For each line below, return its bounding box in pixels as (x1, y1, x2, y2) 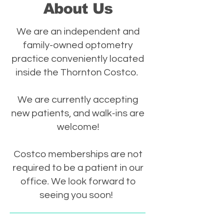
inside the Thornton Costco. (16, 68, 140, 77)
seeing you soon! (39, 190, 117, 200)
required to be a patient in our (12, 163, 144, 173)
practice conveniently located (12, 54, 144, 64)
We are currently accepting (18, 95, 138, 105)
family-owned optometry (23, 40, 133, 50)
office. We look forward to (20, 177, 136, 186)
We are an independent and (16, 27, 140, 36)
